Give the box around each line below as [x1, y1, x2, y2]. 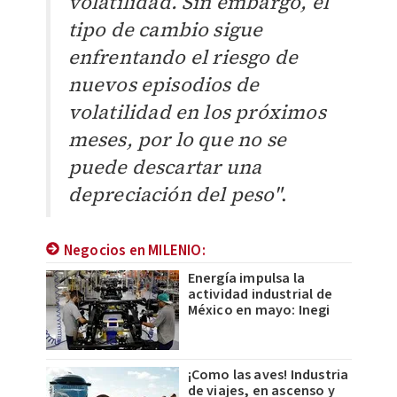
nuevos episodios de [67, 71, 260, 98]
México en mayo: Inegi [187, 300, 331, 321]
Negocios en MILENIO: [63, 240, 206, 262]
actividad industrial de [187, 284, 333, 305]
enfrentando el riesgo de [67, 43, 299, 71]
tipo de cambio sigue [67, 16, 263, 43]
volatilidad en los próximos [67, 98, 326, 126]
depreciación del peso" [67, 181, 281, 208]
